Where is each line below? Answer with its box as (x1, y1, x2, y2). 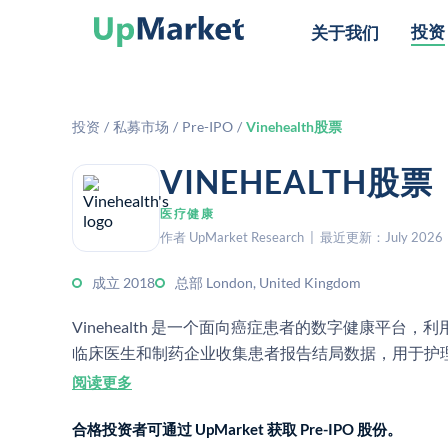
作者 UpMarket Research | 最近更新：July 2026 (160, 229, 443, 245)
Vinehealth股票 (246, 118, 342, 135)
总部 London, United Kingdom (175, 274, 361, 291)
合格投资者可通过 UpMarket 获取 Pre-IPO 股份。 (72, 420, 402, 438)
